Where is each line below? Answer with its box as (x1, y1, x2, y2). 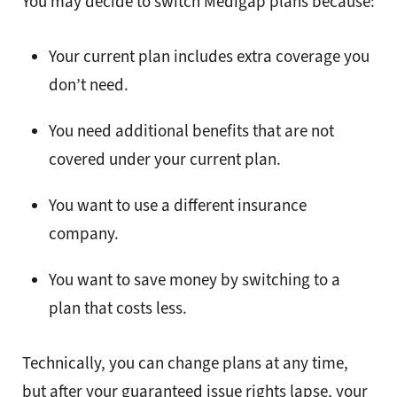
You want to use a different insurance (49, 194, 307, 217)
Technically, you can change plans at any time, (22, 352, 348, 375)
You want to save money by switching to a (49, 269, 340, 292)
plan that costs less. (49, 297, 187, 320)
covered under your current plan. (49, 148, 281, 171)
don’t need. (49, 74, 128, 97)
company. (49, 222, 119, 245)
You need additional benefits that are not (49, 120, 334, 143)
